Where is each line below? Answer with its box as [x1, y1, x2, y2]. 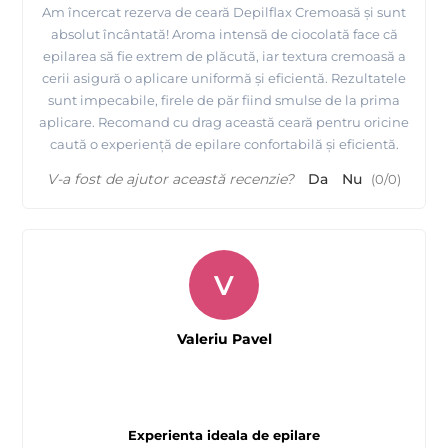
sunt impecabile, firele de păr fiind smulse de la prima [48, 91, 400, 108]
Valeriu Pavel [176, 329, 272, 348]
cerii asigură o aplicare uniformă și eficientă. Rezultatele [42, 69, 406, 86]
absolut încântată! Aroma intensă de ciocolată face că [50, 25, 398, 42]
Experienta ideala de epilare [128, 426, 320, 443]
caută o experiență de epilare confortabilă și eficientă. [49, 135, 399, 152]
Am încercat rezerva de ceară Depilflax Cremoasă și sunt [42, 3, 406, 20]
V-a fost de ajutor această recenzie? [47, 169, 294, 188]
